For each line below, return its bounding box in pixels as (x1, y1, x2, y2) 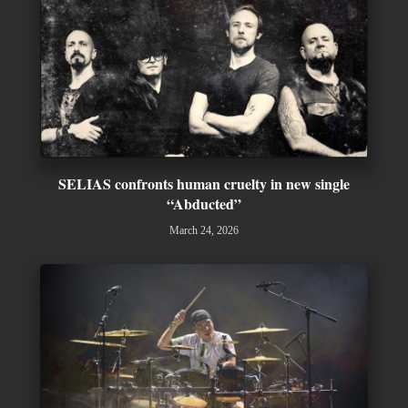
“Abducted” (167, 192, 241, 214)
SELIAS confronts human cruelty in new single (58, 172, 350, 194)
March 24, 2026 (169, 223, 239, 237)
